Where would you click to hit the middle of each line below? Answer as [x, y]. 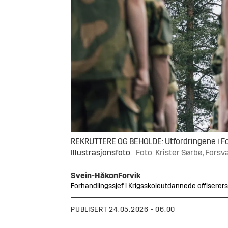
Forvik [130, 176]
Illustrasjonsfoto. [102, 153]
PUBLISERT [89, 210]
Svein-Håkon [95, 176]
